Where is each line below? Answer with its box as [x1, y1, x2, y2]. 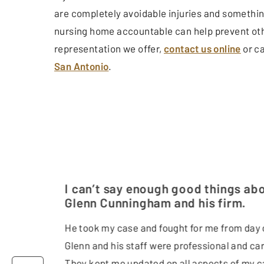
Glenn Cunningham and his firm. [64, 194, 246, 210]
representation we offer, [54, 42, 164, 54]
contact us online [164, 42, 241, 54]
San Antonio [54, 60, 109, 72]
